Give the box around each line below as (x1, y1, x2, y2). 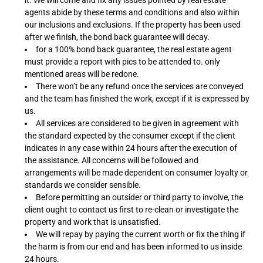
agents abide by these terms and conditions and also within (25, 7, 240, 18)
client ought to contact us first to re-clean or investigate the (25, 204, 238, 215)
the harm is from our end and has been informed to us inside (25, 241, 242, 252)
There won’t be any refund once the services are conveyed (36, 81, 244, 92)
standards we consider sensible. (25, 180, 141, 190)
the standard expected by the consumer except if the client (25, 130, 235, 141)
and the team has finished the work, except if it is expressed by (25, 93, 249, 104)
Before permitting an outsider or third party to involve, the (36, 192, 244, 203)
